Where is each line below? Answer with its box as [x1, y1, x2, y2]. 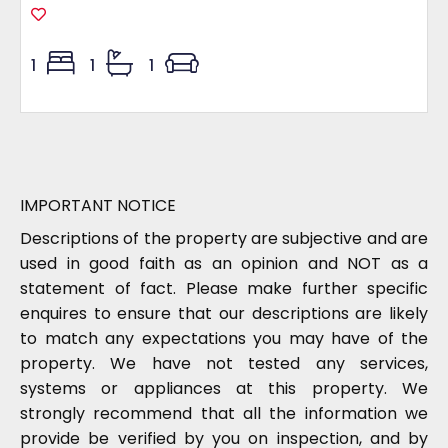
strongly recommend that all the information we [20, 402, 428, 425]
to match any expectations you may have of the [20, 327, 428, 350]
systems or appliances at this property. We [20, 377, 428, 400]
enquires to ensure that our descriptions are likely [20, 302, 428, 325]
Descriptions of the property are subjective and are [20, 227, 428, 250]
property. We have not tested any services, [20, 352, 428, 375]
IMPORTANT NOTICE [20, 194, 176, 217]
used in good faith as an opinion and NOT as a [20, 252, 428, 275]
